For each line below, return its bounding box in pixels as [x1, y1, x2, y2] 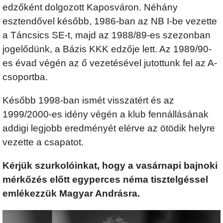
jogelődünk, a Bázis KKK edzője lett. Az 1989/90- [2, 43, 212, 54]
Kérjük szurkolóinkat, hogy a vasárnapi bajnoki [2, 160, 218, 171]
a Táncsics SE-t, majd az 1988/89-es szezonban [2, 29, 211, 40]
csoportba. [2, 71, 48, 82]
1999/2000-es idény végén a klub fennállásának [2, 109, 209, 119]
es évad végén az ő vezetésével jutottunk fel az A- [2, 57, 217, 68]
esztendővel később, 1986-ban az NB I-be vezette [2, 15, 217, 26]
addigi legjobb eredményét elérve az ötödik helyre [2, 123, 215, 133]
